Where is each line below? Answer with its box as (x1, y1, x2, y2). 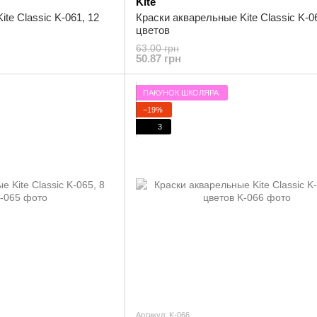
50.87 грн (136, 52, 181, 64)
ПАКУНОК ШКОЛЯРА (143, 88, 219, 97)
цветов (136, 24, 170, 36)
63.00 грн (136, 42, 179, 54)
